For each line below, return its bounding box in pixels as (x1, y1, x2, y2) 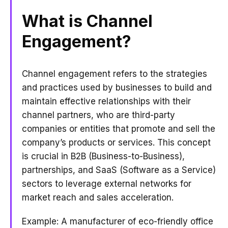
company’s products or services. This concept (22, 137, 211, 148)
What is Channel (22, 11, 153, 31)
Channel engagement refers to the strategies (22, 69, 207, 79)
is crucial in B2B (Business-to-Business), (22, 151, 185, 161)
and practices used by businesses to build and (22, 82, 212, 93)
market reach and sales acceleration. (22, 192, 174, 203)
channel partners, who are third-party (22, 110, 175, 120)
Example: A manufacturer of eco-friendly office (22, 216, 213, 226)
